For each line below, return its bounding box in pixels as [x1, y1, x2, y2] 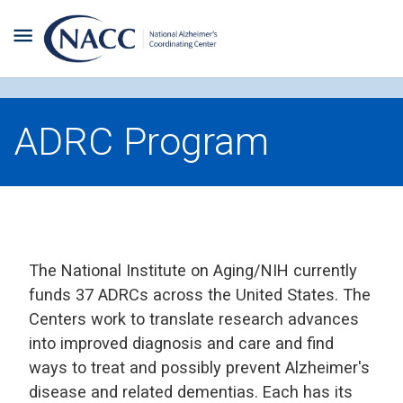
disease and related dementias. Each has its [29, 382, 353, 401]
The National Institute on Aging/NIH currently [29, 261, 357, 280]
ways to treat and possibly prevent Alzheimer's [29, 358, 370, 377]
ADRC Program [14, 119, 269, 165]
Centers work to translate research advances [29, 309, 359, 328]
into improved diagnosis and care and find [29, 334, 334, 353]
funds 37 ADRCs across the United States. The [29, 285, 371, 304]
